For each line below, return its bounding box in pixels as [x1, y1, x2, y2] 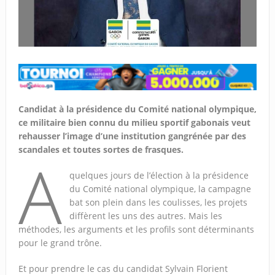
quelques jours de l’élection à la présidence [69, 169, 249, 181]
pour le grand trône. [18, 236, 102, 249]
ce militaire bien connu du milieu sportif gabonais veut [18, 116, 250, 128]
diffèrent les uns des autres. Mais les [69, 209, 222, 222]
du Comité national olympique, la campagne [69, 182, 251, 195]
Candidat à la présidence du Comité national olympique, [18, 103, 257, 115]
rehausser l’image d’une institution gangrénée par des [18, 130, 246, 142]
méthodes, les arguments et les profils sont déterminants [18, 223, 254, 235]
